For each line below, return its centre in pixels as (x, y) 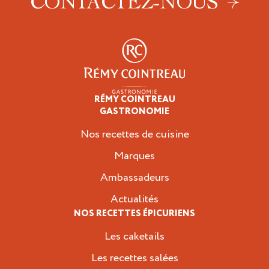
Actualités (134, 199)
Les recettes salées (134, 258)
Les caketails (134, 236)
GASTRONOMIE (134, 111)
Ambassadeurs (134, 177)
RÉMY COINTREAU (134, 99)
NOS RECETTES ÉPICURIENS (134, 213)
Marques (134, 156)
